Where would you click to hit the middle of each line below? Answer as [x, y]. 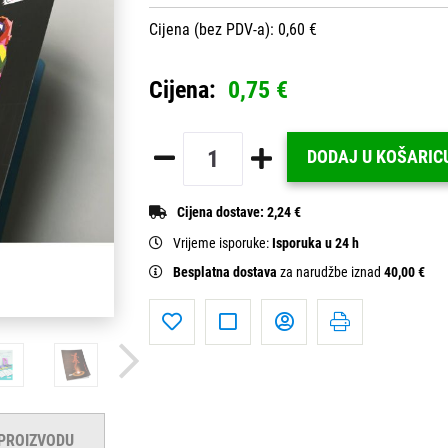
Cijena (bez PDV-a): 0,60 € [233, 29]
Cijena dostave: [222, 212]
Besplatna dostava [226, 272]
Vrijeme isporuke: [222, 243]
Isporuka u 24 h [315, 243]
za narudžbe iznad [332, 272]
